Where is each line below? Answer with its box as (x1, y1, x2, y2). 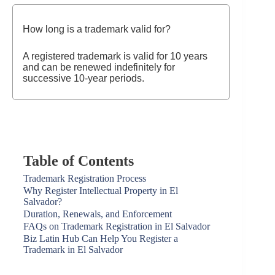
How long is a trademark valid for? (23, 24, 171, 34)
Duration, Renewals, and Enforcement (23, 209, 172, 219)
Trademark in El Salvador (23, 244, 123, 255)
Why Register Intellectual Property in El (23, 185, 178, 196)
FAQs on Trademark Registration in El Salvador (23, 221, 210, 231)
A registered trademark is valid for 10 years (23, 51, 207, 61)
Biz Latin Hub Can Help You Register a (23, 233, 178, 244)
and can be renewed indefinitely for (23, 62, 175, 72)
